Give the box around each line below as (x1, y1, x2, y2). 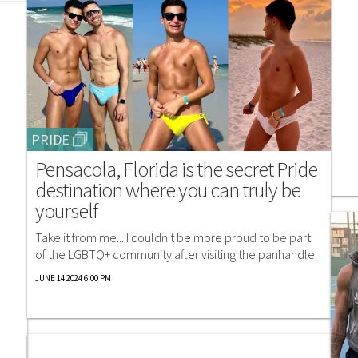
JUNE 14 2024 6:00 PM (35, 272, 111, 284)
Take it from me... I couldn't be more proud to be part (35, 229, 311, 246)
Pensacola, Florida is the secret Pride (35, 156, 317, 183)
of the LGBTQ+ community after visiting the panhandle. (35, 246, 317, 263)
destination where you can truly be (35, 177, 300, 204)
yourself (35, 197, 97, 225)
